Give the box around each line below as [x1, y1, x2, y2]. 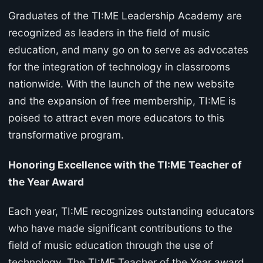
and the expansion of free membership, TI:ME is [8, 95, 236, 107]
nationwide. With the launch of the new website [8, 77, 234, 90]
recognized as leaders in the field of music [8, 26, 210, 39]
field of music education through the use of [8, 239, 213, 252]
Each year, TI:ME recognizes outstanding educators [8, 205, 254, 218]
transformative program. [8, 129, 124, 141]
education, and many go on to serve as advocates [8, 43, 248, 56]
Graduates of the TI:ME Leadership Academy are [8, 9, 242, 22]
